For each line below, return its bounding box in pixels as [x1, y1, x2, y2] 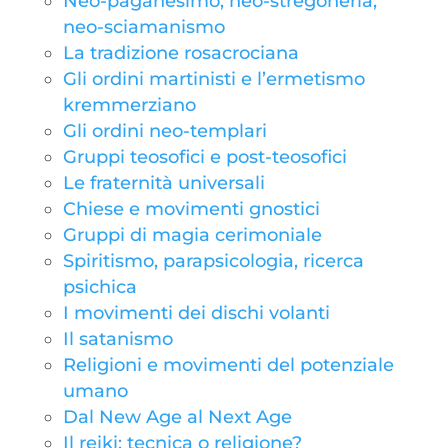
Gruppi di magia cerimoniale [62, 224, 322, 246]
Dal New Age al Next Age [62, 406, 292, 428]
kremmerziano [62, 94, 196, 116]
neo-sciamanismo [62, 16, 225, 38]
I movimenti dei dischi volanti [62, 302, 330, 324]
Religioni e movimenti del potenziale [62, 354, 394, 376]
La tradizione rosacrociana [62, 42, 299, 64]
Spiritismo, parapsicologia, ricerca [62, 250, 364, 272]
